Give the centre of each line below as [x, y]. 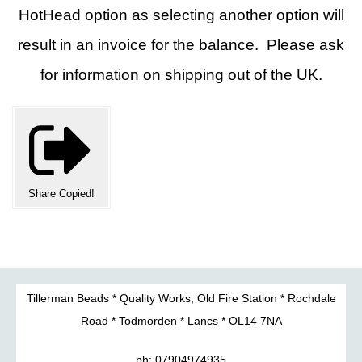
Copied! [77, 194]
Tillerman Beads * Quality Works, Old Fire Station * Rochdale [181, 298]
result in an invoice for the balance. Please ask [181, 45]
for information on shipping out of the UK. [181, 75]
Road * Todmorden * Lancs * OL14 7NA [181, 321]
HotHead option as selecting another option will [181, 15]
